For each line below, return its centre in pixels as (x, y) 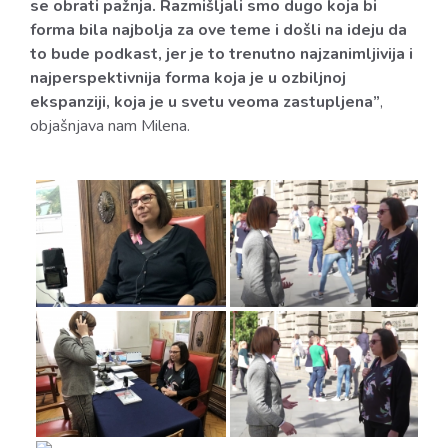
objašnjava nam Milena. (110, 126)
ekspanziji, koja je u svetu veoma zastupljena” (205, 102)
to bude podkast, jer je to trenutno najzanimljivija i (221, 54)
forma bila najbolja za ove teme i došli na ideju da (218, 30)
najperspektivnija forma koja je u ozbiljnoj (188, 78)
